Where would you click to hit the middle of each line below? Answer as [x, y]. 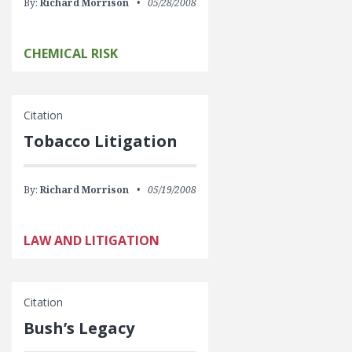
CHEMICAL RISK [71, 53]
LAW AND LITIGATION [92, 240]
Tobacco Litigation [101, 141]
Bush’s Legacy [79, 328]
